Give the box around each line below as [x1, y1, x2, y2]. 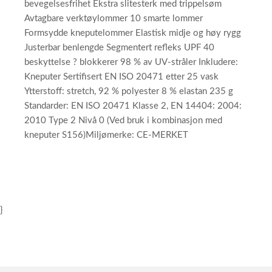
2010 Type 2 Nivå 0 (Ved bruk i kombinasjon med [24, 116, 222, 125]
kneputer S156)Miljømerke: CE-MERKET [24, 131, 188, 140]
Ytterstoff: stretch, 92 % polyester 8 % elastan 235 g [24, 87, 233, 96]
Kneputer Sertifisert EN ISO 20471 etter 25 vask [24, 72, 219, 81]
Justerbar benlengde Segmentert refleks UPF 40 [24, 43, 214, 52]
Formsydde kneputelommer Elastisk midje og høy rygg [24, 29, 241, 38]
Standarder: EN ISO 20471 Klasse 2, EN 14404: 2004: [24, 101, 242, 110]
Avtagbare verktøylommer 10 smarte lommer [24, 14, 203, 23]
